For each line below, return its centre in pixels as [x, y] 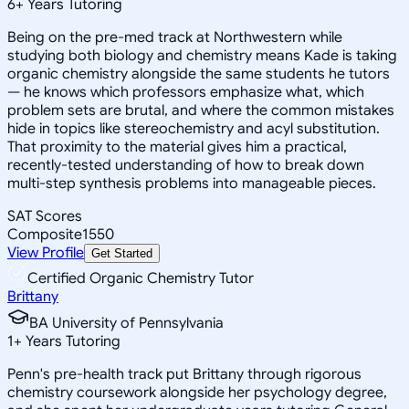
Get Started [122, 253]
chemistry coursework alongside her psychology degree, [197, 392]
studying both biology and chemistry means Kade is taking [202, 55]
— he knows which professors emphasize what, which [186, 92]
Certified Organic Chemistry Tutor [141, 278]
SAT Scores [45, 216]
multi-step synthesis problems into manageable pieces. [192, 183]
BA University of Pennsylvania [126, 323]
